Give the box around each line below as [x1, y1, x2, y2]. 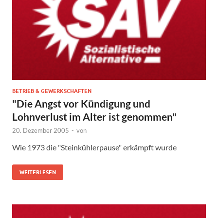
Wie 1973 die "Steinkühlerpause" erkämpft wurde [12, 143, 177, 152]
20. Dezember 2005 [12, 127, 69, 135]
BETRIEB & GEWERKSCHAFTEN [12, 88, 91, 95]
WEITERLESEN [19, 169, 56, 176]
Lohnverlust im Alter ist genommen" [12, 110, 177, 123]
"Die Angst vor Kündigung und [12, 97, 150, 110]
